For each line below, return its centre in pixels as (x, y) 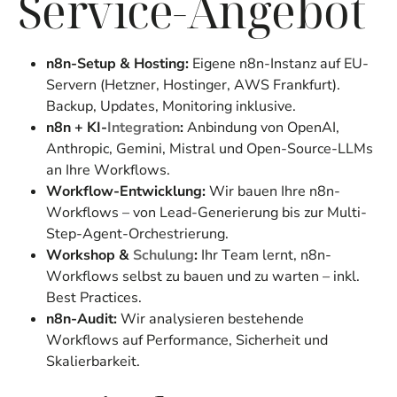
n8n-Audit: (82, 319)
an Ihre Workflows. (108, 170)
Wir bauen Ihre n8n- (273, 191)
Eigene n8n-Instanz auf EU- (279, 63)
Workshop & (90, 255)
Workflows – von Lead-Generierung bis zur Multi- (206, 212)
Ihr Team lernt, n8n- (265, 255)
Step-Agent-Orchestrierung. (137, 234)
